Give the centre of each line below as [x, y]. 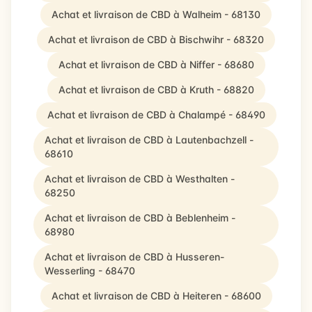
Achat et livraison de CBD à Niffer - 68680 [156, 64]
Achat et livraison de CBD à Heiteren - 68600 [156, 296]
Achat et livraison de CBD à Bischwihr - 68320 [156, 39]
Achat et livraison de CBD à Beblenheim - [140, 218]
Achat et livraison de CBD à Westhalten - [140, 179]
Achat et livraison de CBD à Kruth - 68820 [156, 89]
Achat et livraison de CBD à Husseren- [134, 257]
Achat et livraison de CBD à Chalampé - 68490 [156, 115]
